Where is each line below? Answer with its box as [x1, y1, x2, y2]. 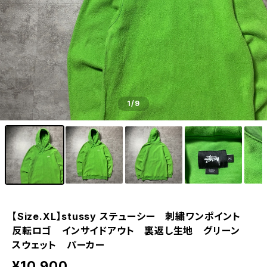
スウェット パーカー [12, 239, 105, 251]
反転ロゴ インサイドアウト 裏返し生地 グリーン [12, 225, 250, 237]
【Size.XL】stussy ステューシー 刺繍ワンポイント [12, 210, 251, 222]
